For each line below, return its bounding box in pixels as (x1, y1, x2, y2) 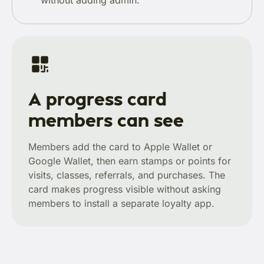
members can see (28, 108, 184, 131)
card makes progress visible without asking (28, 183, 221, 195)
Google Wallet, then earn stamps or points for (28, 155, 231, 167)
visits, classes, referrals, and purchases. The (28, 169, 225, 181)
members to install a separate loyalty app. (28, 197, 214, 209)
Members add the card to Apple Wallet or (28, 141, 212, 153)
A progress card (28, 87, 167, 110)
